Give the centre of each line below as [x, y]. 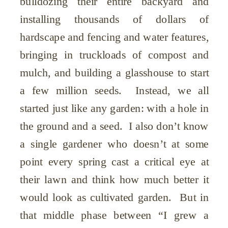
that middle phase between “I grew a [115, 215]
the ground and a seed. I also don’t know [115, 126]
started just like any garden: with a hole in [115, 108]
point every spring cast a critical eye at [115, 162]
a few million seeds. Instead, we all [115, 91]
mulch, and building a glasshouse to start [115, 73]
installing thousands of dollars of [115, 19]
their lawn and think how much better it [115, 180]
